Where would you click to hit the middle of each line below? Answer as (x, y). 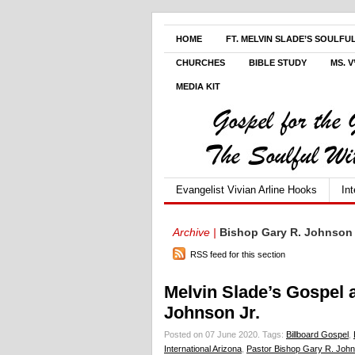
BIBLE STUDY (278, 63)
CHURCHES (200, 63)
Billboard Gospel (317, 334)
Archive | (195, 232)
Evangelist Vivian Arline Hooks (246, 190)
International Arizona (203, 349)
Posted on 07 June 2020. (213, 334)
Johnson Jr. (212, 313)
